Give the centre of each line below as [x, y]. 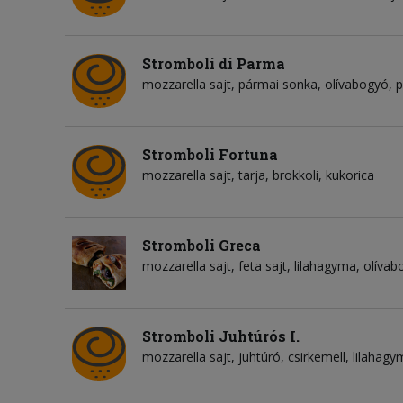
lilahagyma [325, 265]
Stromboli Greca [201, 245]
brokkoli [296, 175]
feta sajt [263, 265]
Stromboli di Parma [214, 63]
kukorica [350, 175]
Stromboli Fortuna [210, 154]
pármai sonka [278, 84]
